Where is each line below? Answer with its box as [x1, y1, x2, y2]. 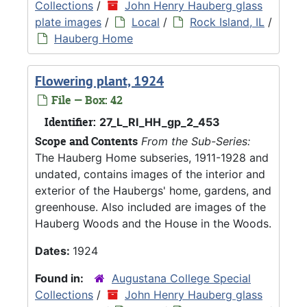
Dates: [35, 243, 73, 258]
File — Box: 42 [49, 92, 123, 108]
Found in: [35, 271, 86, 285]
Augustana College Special [112, 271, 251, 285]
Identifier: [45, 114, 96, 130]
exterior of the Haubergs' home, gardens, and [35, 183, 271, 197]
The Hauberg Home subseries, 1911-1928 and [35, 150, 269, 164]
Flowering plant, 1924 [35, 71, 164, 90]
